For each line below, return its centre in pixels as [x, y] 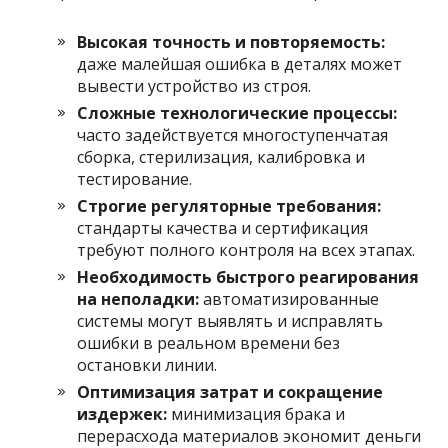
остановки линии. [147, 364]
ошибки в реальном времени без [209, 342]
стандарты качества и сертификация [223, 227]
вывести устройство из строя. [194, 85]
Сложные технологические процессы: [237, 112]
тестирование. [135, 178]
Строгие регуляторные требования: [229, 205]
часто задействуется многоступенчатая [233, 134]
